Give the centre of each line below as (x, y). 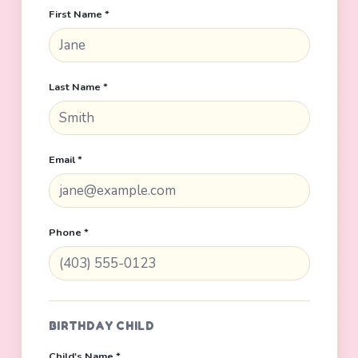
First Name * (79, 14)
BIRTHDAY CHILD (101, 326)
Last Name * (78, 87)
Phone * (68, 232)
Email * (65, 159)
